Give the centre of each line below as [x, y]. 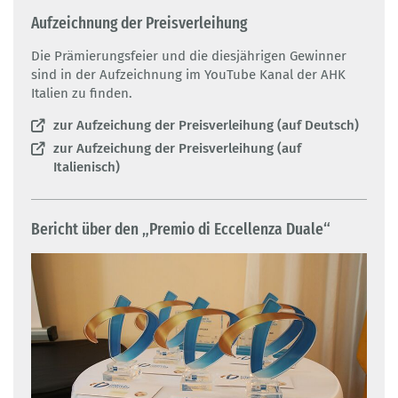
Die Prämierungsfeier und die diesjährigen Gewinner [189, 56]
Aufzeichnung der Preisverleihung [139, 22]
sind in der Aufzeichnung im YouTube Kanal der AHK [188, 74]
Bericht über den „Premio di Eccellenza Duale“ [181, 228]
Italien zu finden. [82, 93]
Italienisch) [87, 167]
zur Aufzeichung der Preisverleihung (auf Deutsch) [206, 125]
